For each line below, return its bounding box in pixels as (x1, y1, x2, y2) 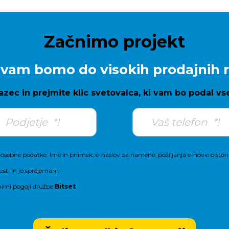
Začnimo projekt (44, 32, 185, 52)
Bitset (55, 182, 76, 190)
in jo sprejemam (10, 167, 59, 174)
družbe (31, 182, 55, 190)
